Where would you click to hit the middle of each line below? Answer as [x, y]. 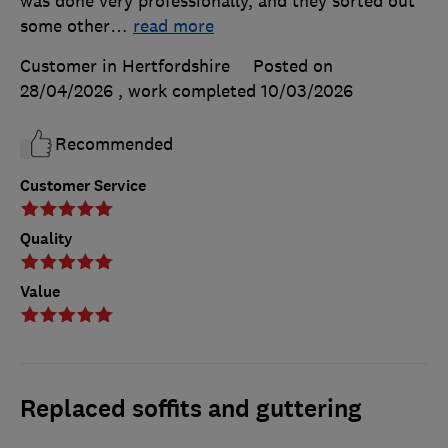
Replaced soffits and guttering [191, 409]
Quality [46, 239]
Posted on [293, 66]
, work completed [189, 91]
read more [173, 26]
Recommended [114, 144]
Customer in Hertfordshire [125, 66]
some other [65, 26]
